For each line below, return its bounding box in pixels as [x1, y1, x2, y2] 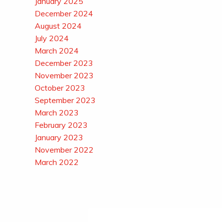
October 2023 [34, 82, 85, 93]
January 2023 [34, 132, 83, 142]
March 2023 [34, 107, 79, 117]
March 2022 [34, 157, 79, 167]
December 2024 [34, 8, 93, 18]
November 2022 [34, 144, 94, 155]
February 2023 [34, 119, 88, 130]
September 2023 [34, 95, 96, 105]
